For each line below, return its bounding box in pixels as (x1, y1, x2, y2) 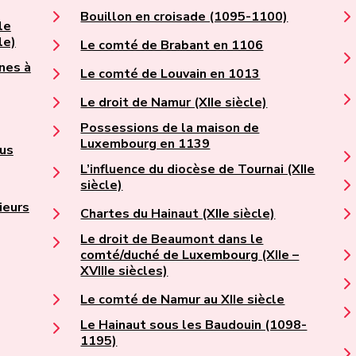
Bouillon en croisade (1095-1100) (80, 8, 288, 26)
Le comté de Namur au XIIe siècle (80, 291, 285, 309)
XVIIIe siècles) (80, 262, 168, 281)
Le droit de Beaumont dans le (80, 230, 264, 249)
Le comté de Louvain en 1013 (80, 65, 261, 83)
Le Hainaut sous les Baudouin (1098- (80, 316, 308, 335)
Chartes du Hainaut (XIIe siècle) (80, 205, 276, 223)
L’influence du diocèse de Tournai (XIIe (80, 161, 315, 179)
